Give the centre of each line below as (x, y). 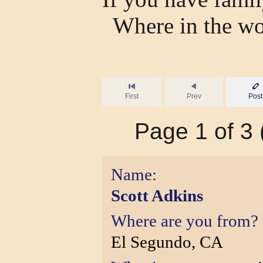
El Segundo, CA (167, 242)
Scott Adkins (157, 195)
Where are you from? (185, 221)
